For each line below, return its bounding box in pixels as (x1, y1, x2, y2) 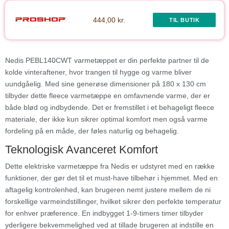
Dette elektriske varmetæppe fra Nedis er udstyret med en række (5, 162, 215, 170)
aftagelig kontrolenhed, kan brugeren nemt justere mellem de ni (5, 185, 211, 194)
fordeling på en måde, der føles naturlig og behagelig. (5, 126, 179, 135)
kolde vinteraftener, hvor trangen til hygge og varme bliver (5, 67, 192, 76)
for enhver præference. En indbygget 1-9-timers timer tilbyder (5, 209, 203, 217)
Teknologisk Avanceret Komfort (5, 143, 158, 156)
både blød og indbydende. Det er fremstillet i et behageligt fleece (5, 103, 214, 111)
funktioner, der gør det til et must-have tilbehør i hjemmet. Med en (5, 173, 218, 182)
